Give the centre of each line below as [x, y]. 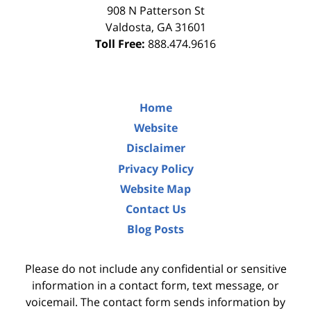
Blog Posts [155, 229]
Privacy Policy [155, 168]
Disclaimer [155, 148]
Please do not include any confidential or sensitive [155, 269]
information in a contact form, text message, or [155, 286]
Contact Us [155, 209]
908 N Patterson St [155, 10]
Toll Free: [121, 43]
